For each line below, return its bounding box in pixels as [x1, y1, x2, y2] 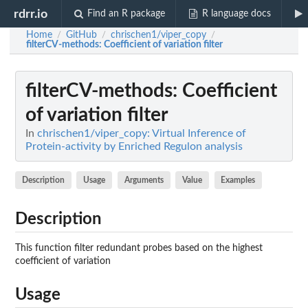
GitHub [66, 30, 97, 40]
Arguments [124, 175, 164, 184]
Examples [221, 175, 256, 184]
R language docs [201, 9, 271, 19]
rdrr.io [14, 8, 48, 20]
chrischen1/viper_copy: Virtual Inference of [37, 128, 246, 139]
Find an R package [87, 9, 166, 19]
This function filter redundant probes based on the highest [15, 243, 263, 253]
